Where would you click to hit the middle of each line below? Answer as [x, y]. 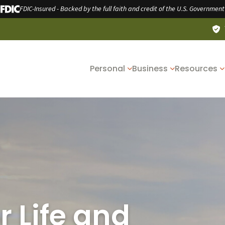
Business [150, 69]
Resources [196, 69]
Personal [107, 69]
